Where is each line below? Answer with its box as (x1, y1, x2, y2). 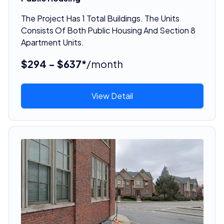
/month (86, 57, 123, 70)
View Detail (91, 90, 133, 101)
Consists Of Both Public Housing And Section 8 (20, 24, 195, 35)
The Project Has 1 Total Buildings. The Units (20, 12, 179, 23)
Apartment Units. (20, 36, 84, 47)
